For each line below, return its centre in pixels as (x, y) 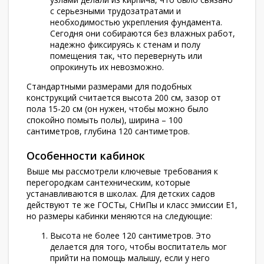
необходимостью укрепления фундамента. (136, 22)
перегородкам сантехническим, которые (108, 182)
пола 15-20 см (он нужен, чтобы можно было (118, 109)
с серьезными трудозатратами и (115, 11)
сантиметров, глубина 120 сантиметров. (108, 131)
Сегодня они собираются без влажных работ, (143, 33)
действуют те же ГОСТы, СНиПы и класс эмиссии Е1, (132, 205)
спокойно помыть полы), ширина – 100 (105, 120)
